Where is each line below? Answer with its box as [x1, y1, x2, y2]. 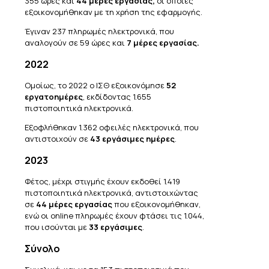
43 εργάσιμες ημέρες [90, 133, 175, 144]
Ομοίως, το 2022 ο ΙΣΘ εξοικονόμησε [25, 79, 166, 91]
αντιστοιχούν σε [25, 133, 90, 144]
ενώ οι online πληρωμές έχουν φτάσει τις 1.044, [25, 210, 204, 221]
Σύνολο [25, 241, 60, 255]
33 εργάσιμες [89, 221, 142, 232]
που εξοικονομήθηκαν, [112, 198, 201, 210]
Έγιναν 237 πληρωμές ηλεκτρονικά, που [25, 25, 174, 37]
